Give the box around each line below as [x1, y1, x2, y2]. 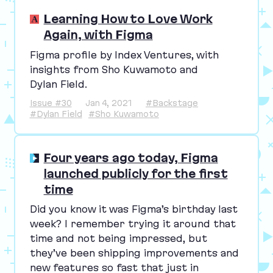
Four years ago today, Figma [43, 151, 218, 165]
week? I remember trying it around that [29, 218, 236, 230]
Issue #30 [29, 97, 72, 108]
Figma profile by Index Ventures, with [29, 49, 219, 60]
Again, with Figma [43, 28, 153, 42]
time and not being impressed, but [29, 233, 207, 244]
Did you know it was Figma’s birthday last [29, 204, 238, 215]
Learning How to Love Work [43, 12, 213, 26]
